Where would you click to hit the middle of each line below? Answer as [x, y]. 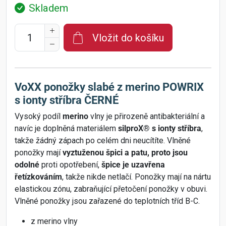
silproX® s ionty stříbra [160, 129]
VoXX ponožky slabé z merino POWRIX [109, 87]
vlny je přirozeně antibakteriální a [147, 117]
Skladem [48, 8]
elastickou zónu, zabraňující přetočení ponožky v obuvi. [111, 189]
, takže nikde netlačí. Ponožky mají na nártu [136, 177]
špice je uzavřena [133, 165]
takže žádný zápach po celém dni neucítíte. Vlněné [103, 141]
